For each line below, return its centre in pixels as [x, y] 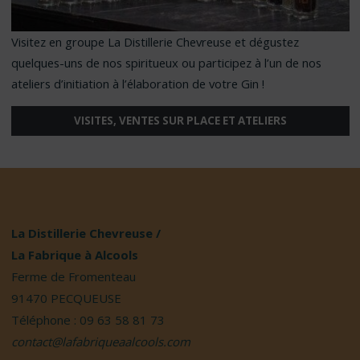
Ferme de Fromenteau [73, 276]
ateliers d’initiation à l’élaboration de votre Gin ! [137, 83]
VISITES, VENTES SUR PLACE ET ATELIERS [180, 121]
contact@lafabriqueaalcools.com [100, 341]
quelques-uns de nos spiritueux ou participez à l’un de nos [166, 62]
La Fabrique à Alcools [74, 254]
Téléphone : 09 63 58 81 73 [88, 319]
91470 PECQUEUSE [66, 298]
